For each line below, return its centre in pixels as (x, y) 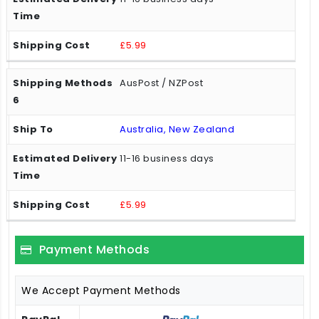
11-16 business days (167, 158)
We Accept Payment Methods (101, 290)
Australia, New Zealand (177, 129)
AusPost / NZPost (161, 83)
